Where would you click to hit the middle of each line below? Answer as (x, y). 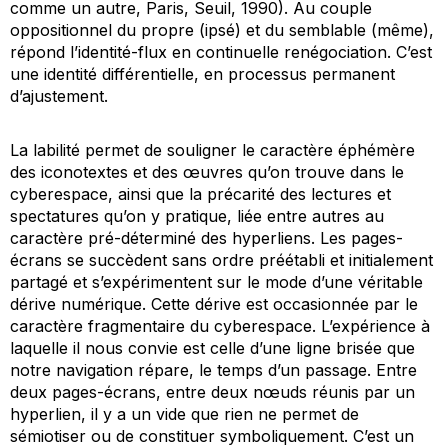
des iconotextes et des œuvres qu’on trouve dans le (207, 171)
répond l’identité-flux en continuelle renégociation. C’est (221, 51)
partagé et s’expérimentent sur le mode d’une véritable (216, 281)
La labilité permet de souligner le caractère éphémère (212, 149)
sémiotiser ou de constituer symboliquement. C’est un (212, 435)
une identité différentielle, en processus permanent (202, 73)
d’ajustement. (59, 95)
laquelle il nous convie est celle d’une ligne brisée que (212, 347)
